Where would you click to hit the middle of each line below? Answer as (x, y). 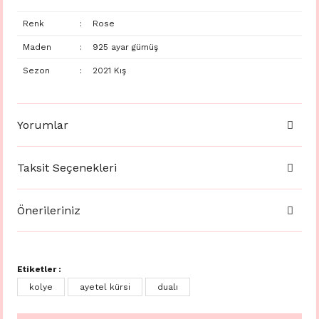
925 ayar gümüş (125, 47)
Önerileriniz (49, 210)
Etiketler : (39, 269)
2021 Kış (109, 70)
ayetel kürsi (105, 287)
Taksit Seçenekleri (67, 167)
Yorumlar (43, 125)
